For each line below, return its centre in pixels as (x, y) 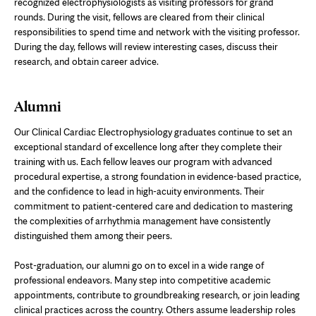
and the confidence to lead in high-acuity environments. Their (139, 191)
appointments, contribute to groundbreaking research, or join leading (157, 294)
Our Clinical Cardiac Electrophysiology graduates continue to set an (153, 132)
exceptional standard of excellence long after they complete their (148, 146)
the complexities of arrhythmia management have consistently (142, 220)
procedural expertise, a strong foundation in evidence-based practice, (158, 176)
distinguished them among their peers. (93, 235)
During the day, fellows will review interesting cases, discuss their (146, 46)
